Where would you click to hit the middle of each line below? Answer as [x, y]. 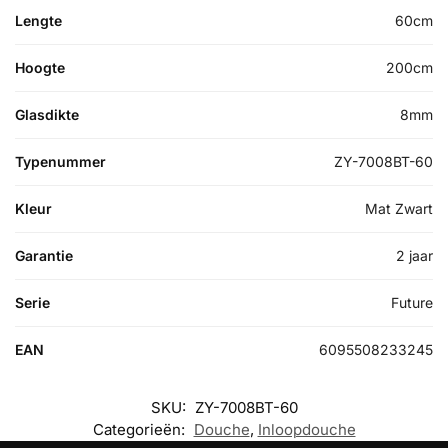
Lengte [38, 20]
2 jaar [414, 255]
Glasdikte [47, 114]
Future [412, 302]
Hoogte [40, 67]
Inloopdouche [306, 429]
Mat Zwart [399, 208]
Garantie [44, 255]
